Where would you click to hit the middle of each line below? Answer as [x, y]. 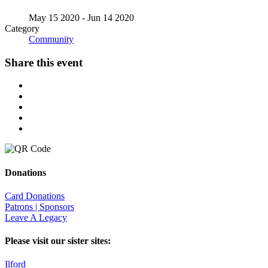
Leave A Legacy [36, 217]
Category [22, 28]
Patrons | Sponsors [39, 206]
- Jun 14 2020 [107, 17]
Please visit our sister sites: [58, 241]
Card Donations [35, 196]
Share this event [44, 62]
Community [51, 39]
